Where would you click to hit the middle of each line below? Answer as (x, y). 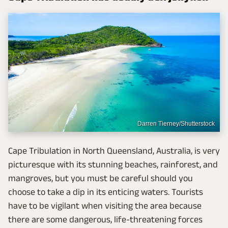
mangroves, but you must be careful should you (101, 178)
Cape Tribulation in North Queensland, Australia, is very (114, 150)
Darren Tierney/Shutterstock (176, 123)
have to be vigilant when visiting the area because (105, 205)
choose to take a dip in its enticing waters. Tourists (106, 192)
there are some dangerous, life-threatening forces (105, 219)
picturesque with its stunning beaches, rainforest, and (113, 164)
